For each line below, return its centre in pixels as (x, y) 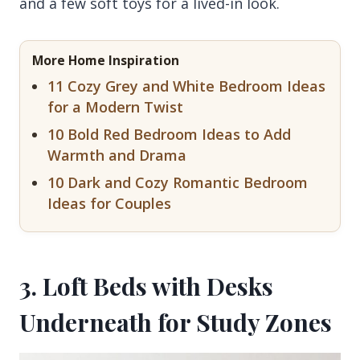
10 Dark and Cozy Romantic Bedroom (178, 182)
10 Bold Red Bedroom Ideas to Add (169, 134)
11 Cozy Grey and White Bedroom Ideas (186, 86)
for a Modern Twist (115, 107)
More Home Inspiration (106, 60)
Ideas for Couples (109, 203)
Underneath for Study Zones (176, 322)
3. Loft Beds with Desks (146, 286)
